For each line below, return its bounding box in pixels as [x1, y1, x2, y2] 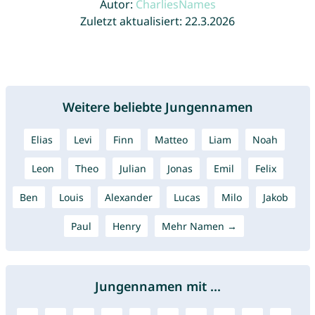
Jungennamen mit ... [94, 278, 221, 295]
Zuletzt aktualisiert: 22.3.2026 [80, 13, 235, 30]
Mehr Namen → [162, 219, 237, 233]
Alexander [105, 191, 153, 205]
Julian [120, 162, 146, 176]
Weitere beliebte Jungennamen [62, 98, 253, 116]
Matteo [154, 133, 188, 147]
